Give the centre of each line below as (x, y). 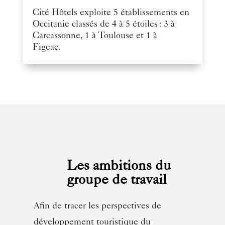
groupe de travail (117, 181)
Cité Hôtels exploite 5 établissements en (111, 13)
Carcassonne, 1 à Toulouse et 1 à (95, 36)
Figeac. (48, 47)
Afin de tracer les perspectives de (98, 206)
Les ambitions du (119, 167)
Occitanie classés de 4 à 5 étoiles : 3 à (103, 24)
